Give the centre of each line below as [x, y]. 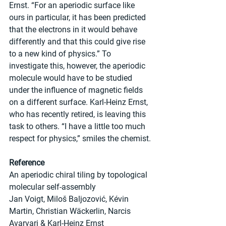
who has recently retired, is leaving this [78, 114]
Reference [27, 162]
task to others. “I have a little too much [78, 126]
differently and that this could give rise [78, 41]
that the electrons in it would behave [74, 29]
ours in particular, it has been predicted [78, 17]
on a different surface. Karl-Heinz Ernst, [79, 102]
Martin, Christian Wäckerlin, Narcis [71, 211]
